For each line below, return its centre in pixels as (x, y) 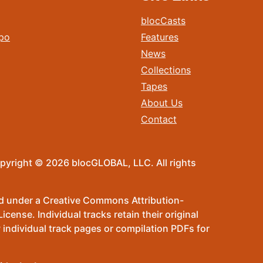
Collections (166, 70)
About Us (162, 103)
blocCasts (163, 21)
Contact (159, 119)
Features (160, 37)
